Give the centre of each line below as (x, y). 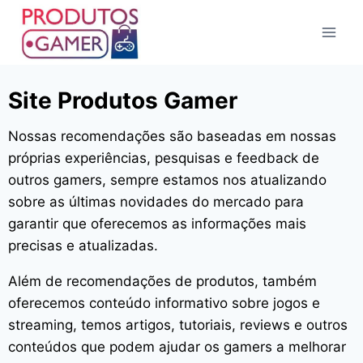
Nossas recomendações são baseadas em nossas (172, 136)
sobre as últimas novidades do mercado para (156, 202)
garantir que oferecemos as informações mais (157, 224)
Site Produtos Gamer (123, 100)
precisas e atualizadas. (83, 246)
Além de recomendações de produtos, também (162, 281)
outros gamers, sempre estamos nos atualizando (167, 180)
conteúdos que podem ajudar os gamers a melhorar (177, 347)
